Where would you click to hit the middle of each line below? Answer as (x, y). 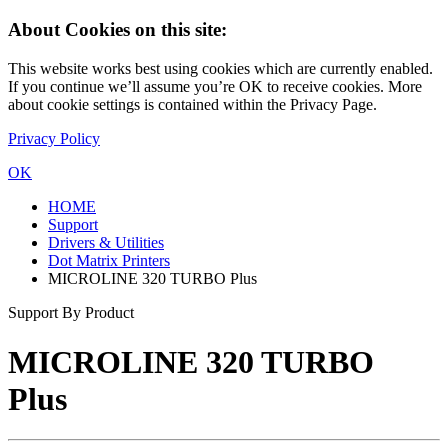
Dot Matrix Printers (109, 261)
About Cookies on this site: (117, 30)
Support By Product (71, 313)
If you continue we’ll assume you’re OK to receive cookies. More (215, 87)
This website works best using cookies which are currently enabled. (220, 69)
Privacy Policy (54, 139)
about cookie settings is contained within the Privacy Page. (192, 105)
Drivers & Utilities (106, 243)
